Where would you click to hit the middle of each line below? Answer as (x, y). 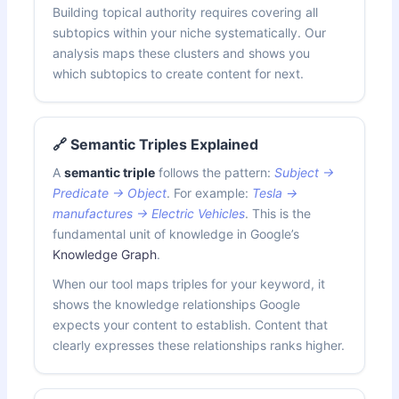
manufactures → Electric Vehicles (149, 213)
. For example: (210, 192)
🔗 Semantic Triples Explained (156, 144)
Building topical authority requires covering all (186, 12)
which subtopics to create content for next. (179, 73)
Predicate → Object (110, 192)
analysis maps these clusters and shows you (182, 53)
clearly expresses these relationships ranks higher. (199, 345)
